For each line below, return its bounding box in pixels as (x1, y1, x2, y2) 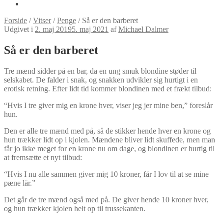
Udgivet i (4, 25, 35, 33)
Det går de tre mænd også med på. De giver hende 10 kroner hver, (4, 195, 209, 204)
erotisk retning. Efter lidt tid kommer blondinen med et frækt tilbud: (4, 84, 212, 93)
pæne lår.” (4, 178, 35, 187)
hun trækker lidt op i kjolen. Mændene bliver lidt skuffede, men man (4, 135, 215, 144)
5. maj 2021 (72, 25, 109, 33)
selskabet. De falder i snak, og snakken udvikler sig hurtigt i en (4, 75, 198, 84)
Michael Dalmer (118, 25, 168, 33)
